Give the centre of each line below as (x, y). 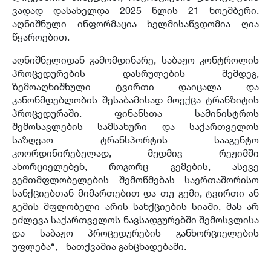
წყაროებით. (41, 37)
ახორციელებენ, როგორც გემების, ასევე (135, 166)
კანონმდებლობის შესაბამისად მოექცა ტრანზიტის (135, 100)
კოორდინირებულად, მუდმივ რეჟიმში (135, 153)
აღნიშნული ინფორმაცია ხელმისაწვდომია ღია (135, 23)
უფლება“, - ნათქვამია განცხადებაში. (99, 246)
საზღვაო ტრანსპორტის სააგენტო (135, 139)
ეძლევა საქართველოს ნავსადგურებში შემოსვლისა (135, 219)
